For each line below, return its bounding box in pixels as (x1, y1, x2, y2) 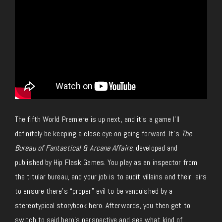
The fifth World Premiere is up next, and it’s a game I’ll (15, 114, 179, 125)
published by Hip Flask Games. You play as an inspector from (15, 157, 197, 168)
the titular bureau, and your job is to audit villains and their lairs (15, 171, 207, 182)
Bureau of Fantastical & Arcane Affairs (15, 143, 132, 154)
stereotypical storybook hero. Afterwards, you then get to (15, 200, 190, 211)
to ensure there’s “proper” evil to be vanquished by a (15, 186, 173, 197)
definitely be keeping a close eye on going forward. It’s (15, 128, 181, 139)
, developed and (132, 143, 178, 154)
